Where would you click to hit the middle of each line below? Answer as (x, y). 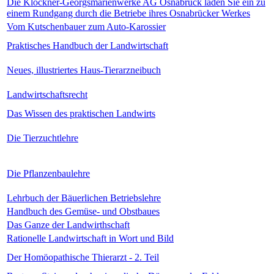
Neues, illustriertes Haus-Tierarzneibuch (84, 70)
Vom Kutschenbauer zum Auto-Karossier (86, 26)
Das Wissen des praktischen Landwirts (81, 113)
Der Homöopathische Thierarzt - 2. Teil (83, 257)
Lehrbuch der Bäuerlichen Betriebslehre (84, 198)
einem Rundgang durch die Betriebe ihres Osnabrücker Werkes (128, 13)
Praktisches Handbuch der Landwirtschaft (87, 45)
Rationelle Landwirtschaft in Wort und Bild (90, 238)
